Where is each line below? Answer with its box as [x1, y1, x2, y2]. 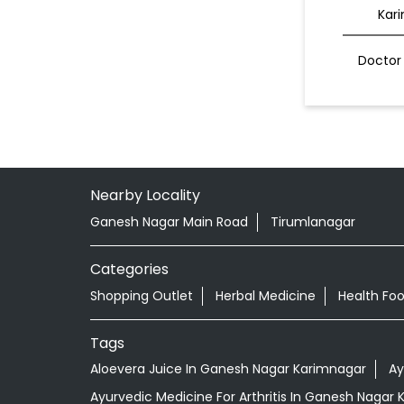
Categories [89, 258, 169, 280]
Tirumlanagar [270, 212, 355, 231]
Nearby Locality [89, 184, 200, 206]
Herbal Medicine [215, 286, 316, 305]
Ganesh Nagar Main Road [89, 212, 248, 231]
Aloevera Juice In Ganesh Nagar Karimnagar [89, 360, 366, 379]
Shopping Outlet [89, 286, 193, 305]
